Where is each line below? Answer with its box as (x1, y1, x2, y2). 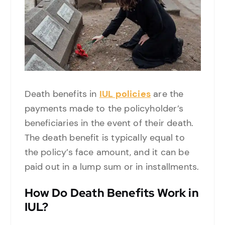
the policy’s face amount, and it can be (24, 146, 189, 159)
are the (151, 88, 184, 100)
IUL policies (99, 88, 151, 100)
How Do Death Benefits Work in (24, 185, 199, 201)
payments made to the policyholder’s (24, 102, 183, 115)
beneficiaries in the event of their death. (24, 117, 194, 130)
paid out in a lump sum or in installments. (24, 161, 199, 173)
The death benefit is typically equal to (24, 132, 185, 144)
